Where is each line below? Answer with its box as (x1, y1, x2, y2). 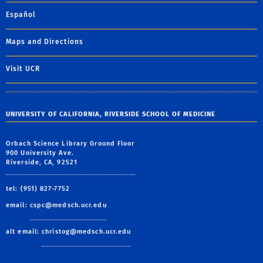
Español (6, 10, 36, 19)
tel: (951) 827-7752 (6, 184, 70, 193)
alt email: (6, 227, 42, 235)
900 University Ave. (6, 149, 74, 157)
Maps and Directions (6, 37, 83, 46)
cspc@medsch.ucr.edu (29, 201, 107, 209)
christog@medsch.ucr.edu (42, 227, 131, 235)
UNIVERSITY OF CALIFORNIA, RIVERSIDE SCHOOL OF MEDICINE (6, 110, 215, 118)
